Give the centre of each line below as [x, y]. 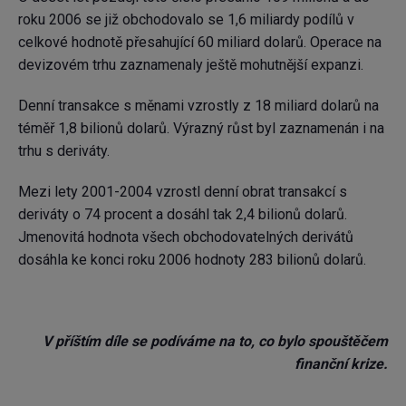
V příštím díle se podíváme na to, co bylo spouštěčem [215, 342]
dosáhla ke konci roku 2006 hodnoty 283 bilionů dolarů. [192, 260]
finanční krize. [341, 364]
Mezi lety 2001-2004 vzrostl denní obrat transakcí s [183, 192]
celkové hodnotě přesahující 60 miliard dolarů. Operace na [200, 43]
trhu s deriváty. [64, 151]
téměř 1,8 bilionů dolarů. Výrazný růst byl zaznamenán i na [201, 129]
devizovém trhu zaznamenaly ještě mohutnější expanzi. [191, 65]
